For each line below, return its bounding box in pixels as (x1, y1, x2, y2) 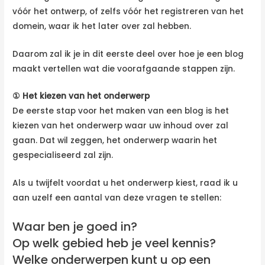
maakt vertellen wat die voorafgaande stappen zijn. (12, 63, 235, 75)
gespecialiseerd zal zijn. (12, 150, 114, 161)
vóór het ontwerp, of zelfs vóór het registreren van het (12, 5, 244, 17)
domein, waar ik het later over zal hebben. (12, 20, 192, 32)
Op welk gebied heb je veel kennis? (12, 235, 216, 252)
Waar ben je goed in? (12, 218, 138, 235)
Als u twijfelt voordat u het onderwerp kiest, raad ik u (12, 177, 238, 189)
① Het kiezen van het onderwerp (12, 91, 150, 102)
